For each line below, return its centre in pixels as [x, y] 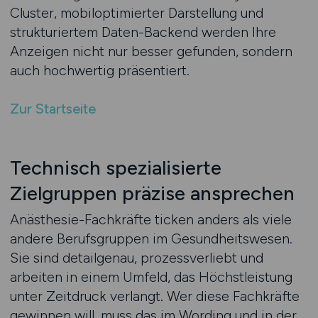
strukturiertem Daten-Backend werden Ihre [143, 32]
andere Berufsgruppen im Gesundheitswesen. [151, 238]
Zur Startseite [53, 109]
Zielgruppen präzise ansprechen [152, 193]
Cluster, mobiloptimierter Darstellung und [136, 13]
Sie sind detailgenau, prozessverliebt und [136, 258]
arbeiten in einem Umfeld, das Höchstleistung [151, 277]
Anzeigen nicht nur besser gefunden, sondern [151, 51]
